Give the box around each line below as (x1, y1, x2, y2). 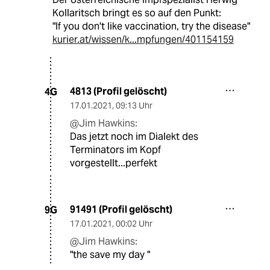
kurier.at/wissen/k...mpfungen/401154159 (52, 33, 234, 46)
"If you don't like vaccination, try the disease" (52, 20, 250, 33)
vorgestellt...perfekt (70, 157, 157, 170)
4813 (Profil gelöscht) (70, 85, 167, 98)
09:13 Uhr (116, 100, 152, 111)
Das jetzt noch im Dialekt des (70, 130, 198, 143)
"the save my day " (70, 248, 150, 262)
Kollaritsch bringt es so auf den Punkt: (52, 7, 221, 20)
